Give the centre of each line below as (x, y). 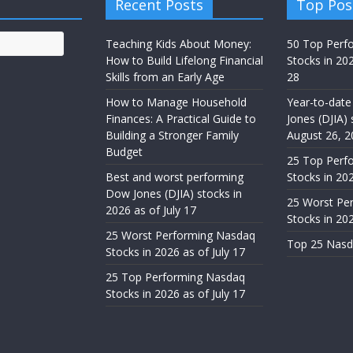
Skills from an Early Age (165, 76)
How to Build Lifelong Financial (184, 60)
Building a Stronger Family (172, 135)
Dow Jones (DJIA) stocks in (174, 193)
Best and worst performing (175, 176)
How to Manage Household (176, 102)
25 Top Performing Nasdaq (175, 277)
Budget (124, 151)
